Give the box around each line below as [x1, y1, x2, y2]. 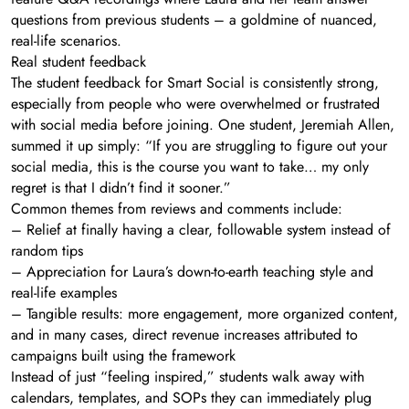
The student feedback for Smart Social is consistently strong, [11, 71, 379, 93]
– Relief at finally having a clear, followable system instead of [11, 218, 391, 240]
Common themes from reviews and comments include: [11, 197, 342, 219]
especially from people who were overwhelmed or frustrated [11, 92, 380, 114]
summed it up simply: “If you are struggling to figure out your [11, 134, 387, 156]
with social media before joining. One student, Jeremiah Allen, [11, 113, 394, 135]
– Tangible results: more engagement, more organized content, [11, 302, 398, 324]
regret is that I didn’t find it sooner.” [11, 176, 231, 198]
